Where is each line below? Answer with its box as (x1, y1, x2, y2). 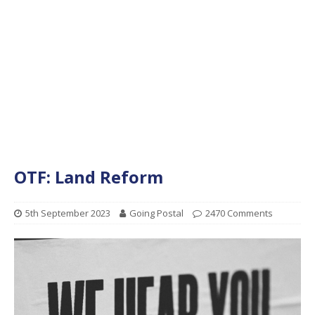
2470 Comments (205, 206, 273, 219)
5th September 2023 (25, 206, 110, 219)
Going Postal (129, 206, 184, 219)
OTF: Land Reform (14, 165, 163, 188)
